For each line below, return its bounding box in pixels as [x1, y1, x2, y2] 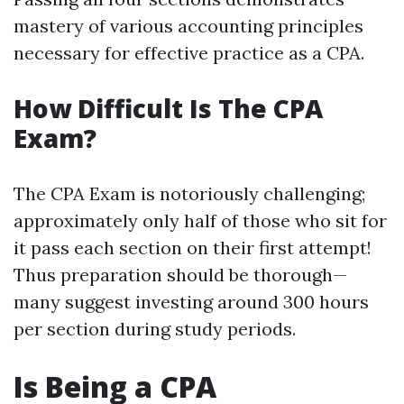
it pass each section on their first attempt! [14, 236, 372, 259]
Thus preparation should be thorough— [14, 263, 347, 286]
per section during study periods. [14, 317, 296, 340]
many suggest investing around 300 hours [14, 290, 369, 313]
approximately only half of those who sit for [14, 209, 387, 232]
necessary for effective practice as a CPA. [14, 41, 364, 64]
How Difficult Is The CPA [14, 91, 323, 125]
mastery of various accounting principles [14, 14, 363, 37]
